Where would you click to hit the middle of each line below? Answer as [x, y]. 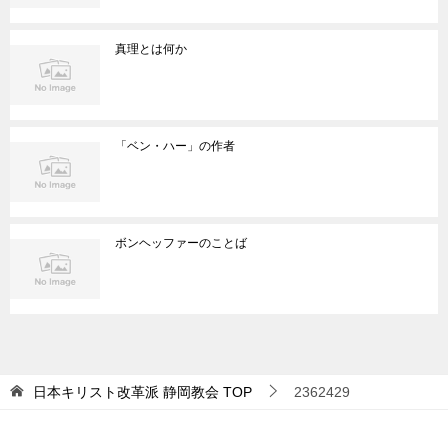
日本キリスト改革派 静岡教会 [126, 392]
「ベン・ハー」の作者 [175, 146]
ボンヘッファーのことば [181, 243]
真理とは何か [151, 49]
